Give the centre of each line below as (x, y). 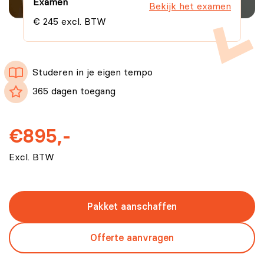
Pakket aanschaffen (132, 207)
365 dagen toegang (74, 92)
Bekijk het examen (190, 7)
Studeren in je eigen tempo (93, 73)
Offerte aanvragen (132, 238)
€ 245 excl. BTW (70, 22)
